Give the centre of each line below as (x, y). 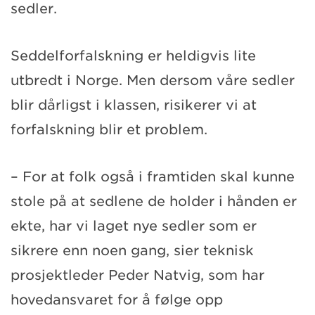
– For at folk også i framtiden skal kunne (153, 176)
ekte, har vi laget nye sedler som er (134, 226)
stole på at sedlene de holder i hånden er (154, 201)
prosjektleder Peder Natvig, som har (137, 275)
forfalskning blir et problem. (109, 129)
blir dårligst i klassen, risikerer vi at (134, 105)
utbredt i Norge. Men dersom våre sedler (153, 80)
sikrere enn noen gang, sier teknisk (132, 250)
